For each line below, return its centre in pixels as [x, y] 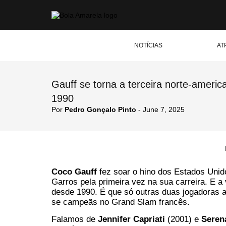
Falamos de [75, 219]
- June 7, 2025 [160, 109]
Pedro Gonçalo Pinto [100, 109]
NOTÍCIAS [148, 45]
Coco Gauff [75, 172]
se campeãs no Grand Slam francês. [121, 202]
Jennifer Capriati [133, 219]
